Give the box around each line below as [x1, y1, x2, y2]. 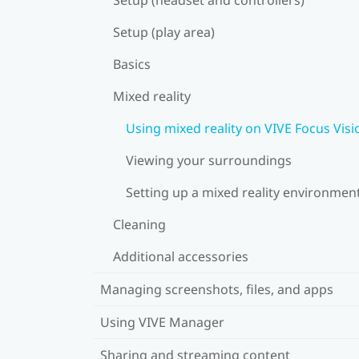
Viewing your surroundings [126, 151, 292, 169]
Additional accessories [113, 247, 248, 265]
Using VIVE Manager [100, 313, 224, 331]
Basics [113, 54, 151, 73]
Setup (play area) [113, 22, 215, 41]
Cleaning [113, 215, 166, 233]
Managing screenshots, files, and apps [100, 280, 333, 298]
